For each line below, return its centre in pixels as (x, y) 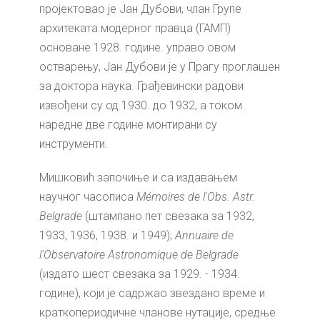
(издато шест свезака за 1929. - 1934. (140, 274)
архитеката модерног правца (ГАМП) (135, 29)
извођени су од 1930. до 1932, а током (141, 106)
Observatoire (74, 255)
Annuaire (197, 236)
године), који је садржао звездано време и (152, 294)
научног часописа (88, 197)
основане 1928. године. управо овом (137, 48)
